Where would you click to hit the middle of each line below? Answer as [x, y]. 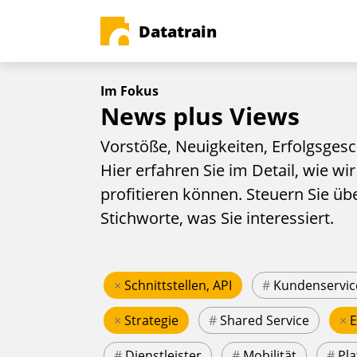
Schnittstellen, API [178, 286]
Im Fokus [129, 91]
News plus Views [200, 116]
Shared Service [265, 321]
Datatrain [178, 31]
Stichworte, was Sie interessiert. [217, 218]
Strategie [151, 321]
